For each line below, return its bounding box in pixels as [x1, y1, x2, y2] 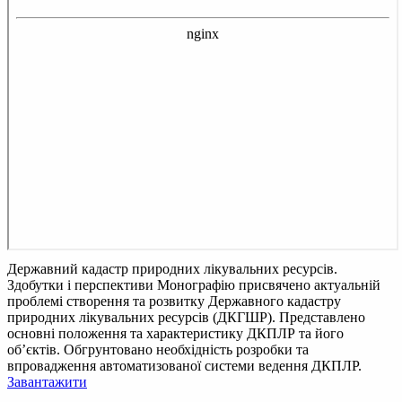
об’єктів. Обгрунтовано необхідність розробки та [7, 341, 309, 357]
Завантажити [7, 373, 87, 389]
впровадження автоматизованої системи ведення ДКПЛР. [7, 357, 362, 373]
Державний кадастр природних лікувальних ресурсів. [7, 260, 337, 276]
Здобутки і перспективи [7, 276, 157, 293]
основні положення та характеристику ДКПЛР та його [7, 325, 344, 341]
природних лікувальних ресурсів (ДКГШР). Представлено [7, 309, 365, 325]
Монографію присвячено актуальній [157, 276, 380, 293]
